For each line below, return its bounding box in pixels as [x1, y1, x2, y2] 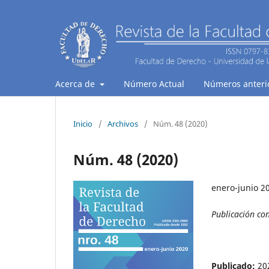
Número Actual [123, 77, 184, 89]
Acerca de [55, 77, 97, 89]
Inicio [73, 118, 92, 129]
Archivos [107, 118, 138, 129]
